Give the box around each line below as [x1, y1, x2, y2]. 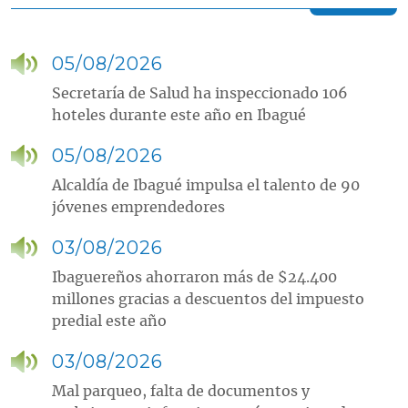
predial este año [52, 314, 167, 330]
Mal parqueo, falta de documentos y [52, 384, 310, 400]
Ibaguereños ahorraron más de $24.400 [52, 270, 337, 286]
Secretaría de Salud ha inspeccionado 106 [52, 87, 348, 102]
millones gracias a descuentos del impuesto [52, 292, 364, 308]
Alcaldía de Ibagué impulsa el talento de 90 [52, 178, 360, 194]
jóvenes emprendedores [52, 200, 225, 216]
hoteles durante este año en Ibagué [52, 108, 306, 124]
